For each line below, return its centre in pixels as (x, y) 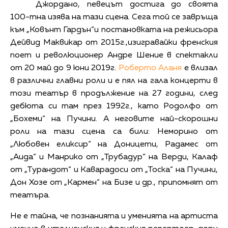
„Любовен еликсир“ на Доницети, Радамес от (114, 144)
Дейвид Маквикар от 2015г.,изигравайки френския (114, 42)
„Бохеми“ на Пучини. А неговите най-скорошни (114, 119)
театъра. (30, 195)
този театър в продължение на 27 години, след (114, 93)
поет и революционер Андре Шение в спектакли (114, 55)
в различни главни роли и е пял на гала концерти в (114, 81)
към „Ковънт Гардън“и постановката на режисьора (114, 30)
